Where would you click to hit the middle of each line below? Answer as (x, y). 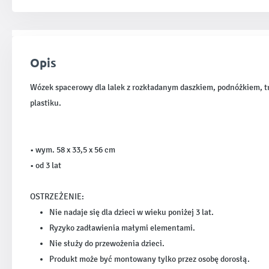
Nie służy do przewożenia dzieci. (107, 243)
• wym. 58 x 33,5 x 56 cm (73, 150)
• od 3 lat (46, 165)
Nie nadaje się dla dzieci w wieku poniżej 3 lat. (131, 212)
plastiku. (46, 103)
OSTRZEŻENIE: (57, 197)
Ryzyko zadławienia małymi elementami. (122, 228)
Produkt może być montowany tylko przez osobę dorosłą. (150, 259)
